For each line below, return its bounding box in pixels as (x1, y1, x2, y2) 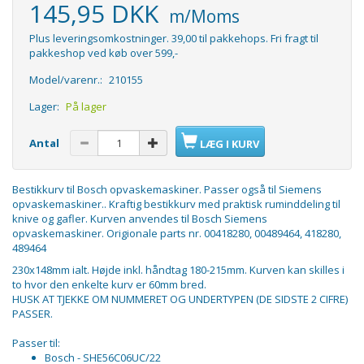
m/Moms (165, 5, 240, 28)
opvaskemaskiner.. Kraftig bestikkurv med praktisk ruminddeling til (12, 197, 340, 212)
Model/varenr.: (29, 72, 105, 88)
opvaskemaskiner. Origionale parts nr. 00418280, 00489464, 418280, (12, 226, 341, 241)
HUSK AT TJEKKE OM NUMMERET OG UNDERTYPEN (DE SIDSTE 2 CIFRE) (12, 292, 348, 307)
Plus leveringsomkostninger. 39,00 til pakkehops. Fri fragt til (29, 31, 318, 46)
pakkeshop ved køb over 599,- (29, 45, 178, 61)
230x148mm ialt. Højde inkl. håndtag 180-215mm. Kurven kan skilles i (12, 262, 344, 278)
